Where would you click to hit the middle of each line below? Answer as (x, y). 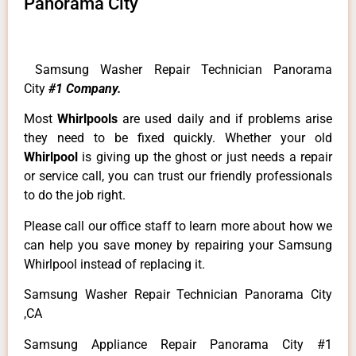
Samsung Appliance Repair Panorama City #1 (178, 344)
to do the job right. (75, 195)
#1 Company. (85, 89)
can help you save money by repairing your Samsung (178, 245)
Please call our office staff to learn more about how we (178, 226)
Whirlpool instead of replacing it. (114, 264)
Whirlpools (90, 119)
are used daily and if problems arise (227, 119)
